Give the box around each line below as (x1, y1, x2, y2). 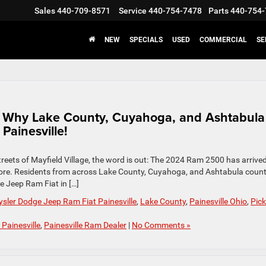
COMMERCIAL (199, 36, 247, 45)
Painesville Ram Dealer (44, 220, 126, 230)
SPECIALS (129, 36, 163, 45)
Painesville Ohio (189, 197, 247, 206)
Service (119, 6, 147, 16)
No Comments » (132, 220, 191, 230)
